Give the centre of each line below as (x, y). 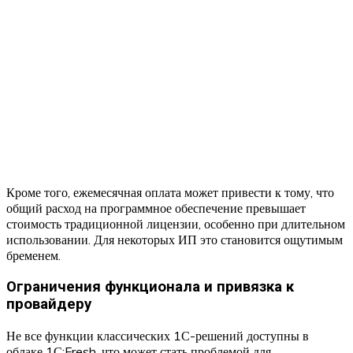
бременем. (33, 256)
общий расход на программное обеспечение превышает (156, 208)
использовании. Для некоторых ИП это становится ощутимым (175, 240)
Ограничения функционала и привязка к (150, 286)
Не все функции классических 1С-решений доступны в (158, 335)
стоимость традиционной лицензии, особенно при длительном (176, 224)
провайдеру (49, 304)
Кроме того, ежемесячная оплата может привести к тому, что (170, 193)
